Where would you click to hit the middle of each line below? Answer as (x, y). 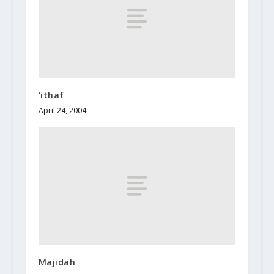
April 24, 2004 (62, 110)
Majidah (57, 262)
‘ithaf (51, 95)
